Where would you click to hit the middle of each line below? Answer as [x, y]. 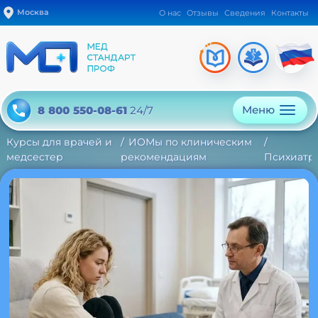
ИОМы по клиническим [191, 142]
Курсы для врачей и [59, 142]
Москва [33, 12]
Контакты [290, 13]
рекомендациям [164, 157]
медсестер [35, 157]
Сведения [245, 13]
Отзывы [203, 13]
